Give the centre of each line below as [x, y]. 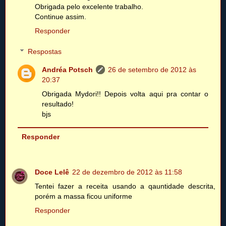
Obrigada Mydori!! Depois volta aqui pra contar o [125, 94]
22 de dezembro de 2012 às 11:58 [127, 172]
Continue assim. [61, 16]
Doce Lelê [52, 172]
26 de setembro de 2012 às [152, 70]
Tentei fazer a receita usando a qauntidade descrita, [125, 186]
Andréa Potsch [68, 70]
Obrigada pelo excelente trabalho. [89, 6]
